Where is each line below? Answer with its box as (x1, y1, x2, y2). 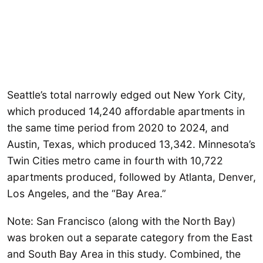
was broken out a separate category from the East (7, 231, 252, 244)
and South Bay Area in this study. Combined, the (7, 248, 241, 261)
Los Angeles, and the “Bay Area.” (7, 187, 166, 200)
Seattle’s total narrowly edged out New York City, (7, 88, 245, 101)
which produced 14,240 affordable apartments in (7, 104, 245, 117)
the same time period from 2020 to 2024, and (7, 121, 229, 134)
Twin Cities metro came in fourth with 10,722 (7, 154, 223, 167)
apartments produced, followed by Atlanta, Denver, (7, 170, 256, 183)
